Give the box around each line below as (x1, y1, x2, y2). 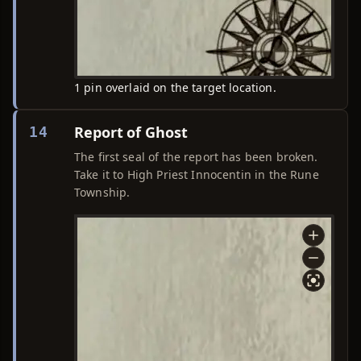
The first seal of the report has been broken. (74, 149, 318, 164)
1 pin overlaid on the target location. (74, 80, 276, 95)
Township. (74, 185, 131, 200)
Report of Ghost (74, 122, 188, 142)
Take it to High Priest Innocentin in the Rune (74, 167, 319, 182)
